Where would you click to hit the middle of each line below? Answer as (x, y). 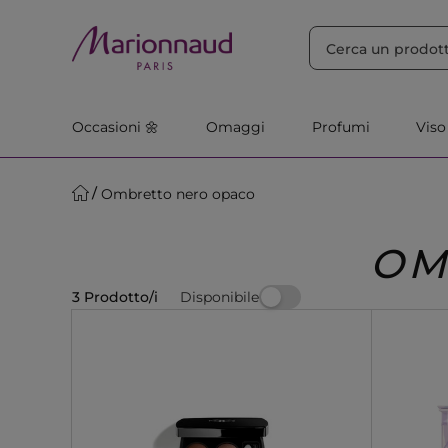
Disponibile (219, 296)
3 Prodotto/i (115, 297)
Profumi (340, 127)
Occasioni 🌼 (115, 127)
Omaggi (235, 127)
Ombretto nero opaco (178, 193)
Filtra (296, 19)
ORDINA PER (124, 19)
